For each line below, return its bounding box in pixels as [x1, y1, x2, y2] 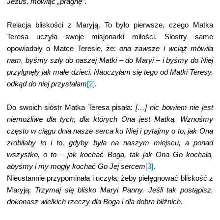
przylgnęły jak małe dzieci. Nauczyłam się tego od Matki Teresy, [7, 68, 213, 76]
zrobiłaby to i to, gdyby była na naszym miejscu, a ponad [7, 139, 213, 147]
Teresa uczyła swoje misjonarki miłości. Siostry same [7, 33, 213, 41]
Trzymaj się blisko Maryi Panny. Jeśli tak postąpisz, [34, 186, 213, 194]
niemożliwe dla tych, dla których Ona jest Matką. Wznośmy [7, 115, 213, 123]
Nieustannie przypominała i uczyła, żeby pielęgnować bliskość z [7, 174, 213, 182]
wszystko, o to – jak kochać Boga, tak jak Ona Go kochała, [7, 151, 213, 159]
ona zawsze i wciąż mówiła [119, 45, 214, 53]
